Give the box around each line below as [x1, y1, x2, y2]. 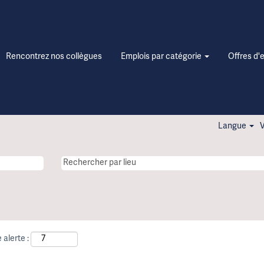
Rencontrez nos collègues [6, 51, 102, 62]
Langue [217, 121, 248, 131]
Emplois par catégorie [121, 51, 203, 62]
